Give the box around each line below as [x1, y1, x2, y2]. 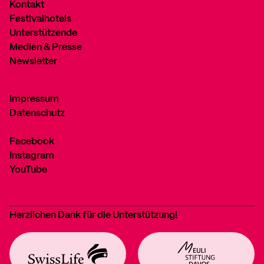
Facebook [9, 137, 54, 146]
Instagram [9, 151, 54, 160]
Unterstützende [9, 29, 77, 38]
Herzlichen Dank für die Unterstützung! [9, 211, 177, 220]
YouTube [9, 166, 47, 174]
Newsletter [9, 57, 57, 66]
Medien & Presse [9, 43, 82, 52]
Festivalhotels [9, 15, 71, 24]
